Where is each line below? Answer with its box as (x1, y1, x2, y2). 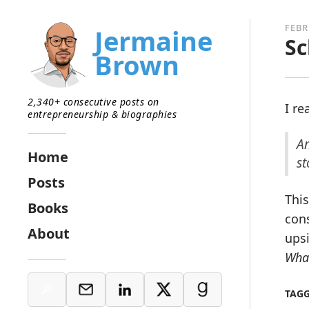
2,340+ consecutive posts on (28, 94, 159, 108)
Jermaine (94, 22, 212, 59)
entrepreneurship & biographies (28, 107, 177, 121)
